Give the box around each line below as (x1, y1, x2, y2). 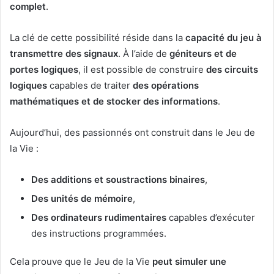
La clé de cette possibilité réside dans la (10, 31, 185, 43)
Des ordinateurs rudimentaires (31, 211, 166, 223)
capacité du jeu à (185, 31, 262, 43)
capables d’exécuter (166, 211, 255, 223)
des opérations (133, 79, 199, 91)
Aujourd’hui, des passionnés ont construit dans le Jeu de (10, 126, 255, 138)
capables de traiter (47, 79, 133, 91)
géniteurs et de (169, 47, 237, 59)
